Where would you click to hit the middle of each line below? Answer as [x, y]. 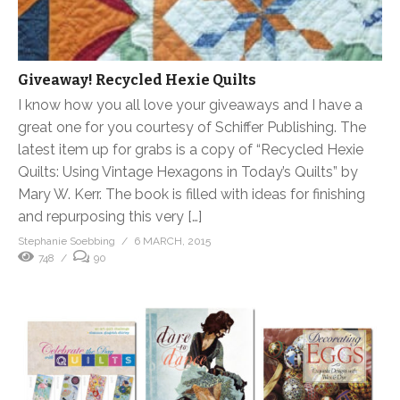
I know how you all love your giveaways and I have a [190, 105]
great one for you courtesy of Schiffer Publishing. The [192, 128]
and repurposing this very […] [110, 217]
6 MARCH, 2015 [172, 242]
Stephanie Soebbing [67, 242]
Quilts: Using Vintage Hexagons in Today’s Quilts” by [188, 172]
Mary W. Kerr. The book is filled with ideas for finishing [192, 195]
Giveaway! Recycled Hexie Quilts [137, 80]
